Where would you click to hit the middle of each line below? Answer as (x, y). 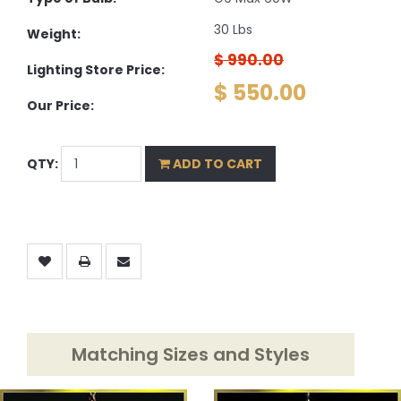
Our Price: (60, 105)
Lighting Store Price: (96, 69)
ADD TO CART (216, 163)
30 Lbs (233, 29)
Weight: (54, 34)
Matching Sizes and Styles (190, 355)
